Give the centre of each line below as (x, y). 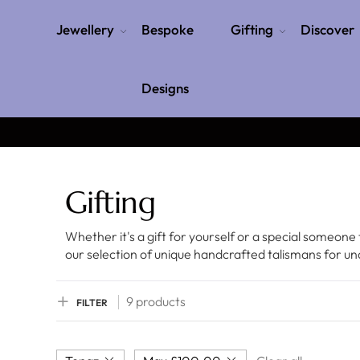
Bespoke (168, 29)
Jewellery (85, 29)
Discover (327, 29)
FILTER (92, 303)
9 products (156, 301)
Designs (166, 88)
